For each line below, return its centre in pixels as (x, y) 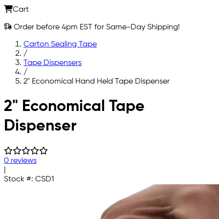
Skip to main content (41, 98)
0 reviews (20, 161)
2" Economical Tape (74, 107)
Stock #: (20, 179)
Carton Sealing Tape (60, 44)
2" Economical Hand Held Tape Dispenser (97, 81)
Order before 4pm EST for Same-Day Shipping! (96, 27)
